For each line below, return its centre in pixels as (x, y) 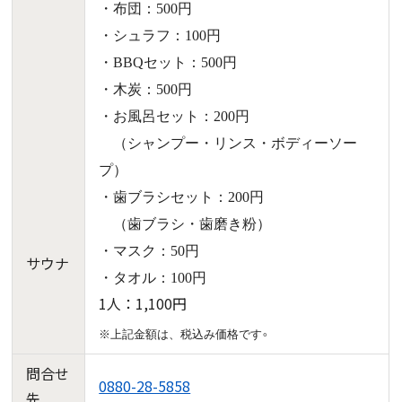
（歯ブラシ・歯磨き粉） (185, 223)
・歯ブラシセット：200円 (182, 197)
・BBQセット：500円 (168, 62)
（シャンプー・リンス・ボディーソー (228, 143)
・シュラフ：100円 (160, 35)
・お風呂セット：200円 (175, 116)
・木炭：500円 (146, 89)
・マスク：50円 (149, 250)
